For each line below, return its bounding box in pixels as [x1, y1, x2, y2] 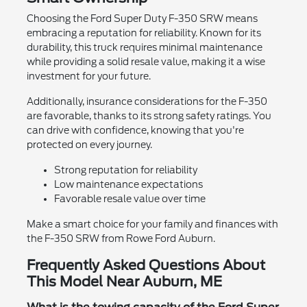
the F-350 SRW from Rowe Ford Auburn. [26, 233, 215, 245]
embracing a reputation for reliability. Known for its [26, 27, 261, 39]
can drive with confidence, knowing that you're [26, 125, 244, 136]
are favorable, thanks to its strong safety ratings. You [26, 110, 271, 122]
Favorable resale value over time [53, 193, 206, 205]
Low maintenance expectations [53, 179, 203, 191]
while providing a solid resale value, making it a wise [26, 56, 265, 68]
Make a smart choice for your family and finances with [26, 219, 278, 230]
